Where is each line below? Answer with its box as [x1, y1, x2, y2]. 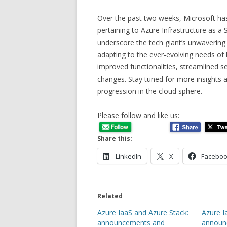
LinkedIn [116, 151, 141, 161]
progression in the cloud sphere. [97, 86, 202, 96]
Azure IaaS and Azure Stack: [97, 207, 188, 217]
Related [97, 191, 123, 200]
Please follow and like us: [97, 110, 179, 120]
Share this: [97, 134, 132, 143]
